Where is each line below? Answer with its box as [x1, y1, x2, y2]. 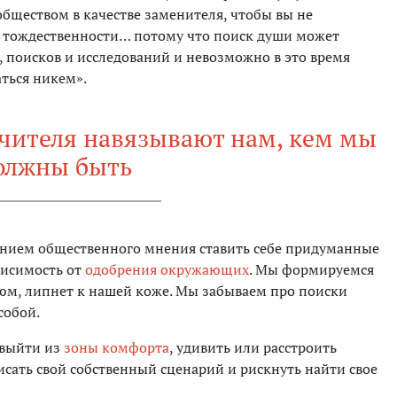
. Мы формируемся [249, 260, 374, 280]
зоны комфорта [64, 338, 169, 358]
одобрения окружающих [85, 260, 249, 280]
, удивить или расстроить [169, 338, 337, 358]
